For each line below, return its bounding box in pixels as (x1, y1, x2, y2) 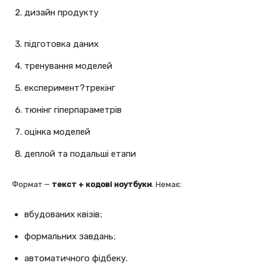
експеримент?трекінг (24, 82, 115, 93)
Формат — (12, 179, 52, 189)
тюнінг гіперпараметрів (24, 104, 122, 115)
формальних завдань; (24, 230, 116, 242)
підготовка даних (24, 38, 99, 49)
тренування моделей (24, 60, 112, 71)
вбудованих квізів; (24, 208, 102, 220)
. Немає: (152, 179, 182, 189)
